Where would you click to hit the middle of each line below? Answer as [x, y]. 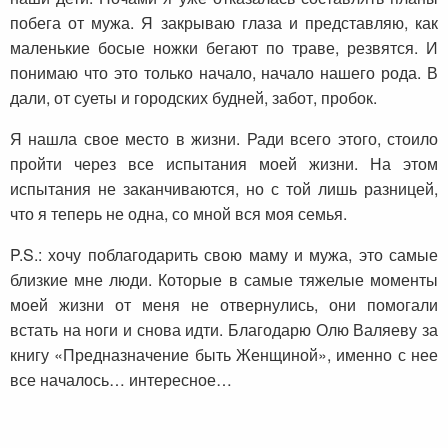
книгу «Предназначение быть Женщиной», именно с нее [224, 355]
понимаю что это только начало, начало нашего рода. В [224, 73]
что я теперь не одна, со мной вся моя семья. [178, 214]
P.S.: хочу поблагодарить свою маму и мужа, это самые [224, 255]
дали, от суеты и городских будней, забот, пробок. [193, 98]
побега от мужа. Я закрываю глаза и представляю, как [224, 23]
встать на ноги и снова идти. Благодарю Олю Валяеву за [224, 330]
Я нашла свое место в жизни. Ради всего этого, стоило [224, 139]
